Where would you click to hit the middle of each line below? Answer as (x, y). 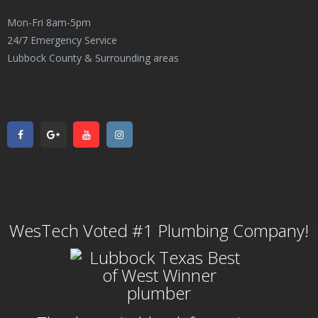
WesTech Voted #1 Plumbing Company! (159, 231)
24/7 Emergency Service (62, 40)
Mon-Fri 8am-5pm (49, 23)
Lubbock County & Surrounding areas (93, 58)
